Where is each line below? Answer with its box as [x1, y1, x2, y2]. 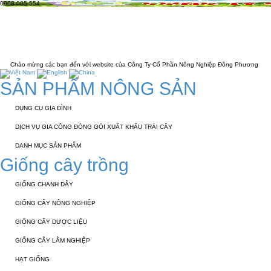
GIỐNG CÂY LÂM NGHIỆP [15, 237, 90, 244]
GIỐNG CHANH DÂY [15, 181, 73, 188]
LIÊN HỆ [20, 42, 59, 53]
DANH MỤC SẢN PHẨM [15, 142, 81, 149]
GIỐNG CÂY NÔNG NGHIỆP [15, 200, 96, 206]
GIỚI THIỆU [119, 15, 174, 26]
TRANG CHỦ [20, 15, 78, 26]
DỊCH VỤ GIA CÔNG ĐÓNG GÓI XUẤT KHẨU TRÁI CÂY [15, 123, 172, 130]
